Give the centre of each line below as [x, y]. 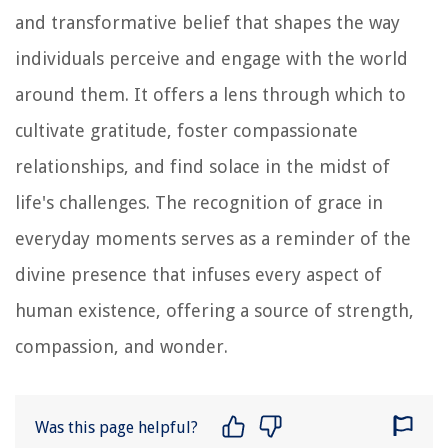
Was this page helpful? [116, 427]
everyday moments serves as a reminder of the [213, 238]
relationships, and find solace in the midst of [202, 166]
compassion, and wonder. [121, 346]
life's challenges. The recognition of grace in [199, 202]
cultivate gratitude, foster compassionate [186, 130]
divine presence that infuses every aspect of [198, 274]
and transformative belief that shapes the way [207, 22]
